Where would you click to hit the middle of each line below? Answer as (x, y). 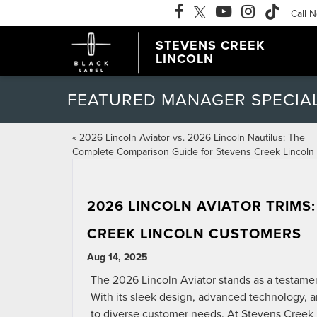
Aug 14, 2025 (117, 257)
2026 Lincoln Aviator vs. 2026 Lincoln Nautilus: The (192, 137)
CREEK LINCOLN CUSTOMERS (194, 233)
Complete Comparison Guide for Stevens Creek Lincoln (193, 151)
